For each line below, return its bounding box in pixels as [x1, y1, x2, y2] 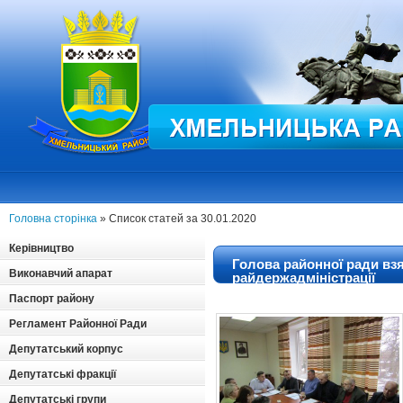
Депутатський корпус [9, 343, 123, 355]
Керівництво [9, 242, 74, 255]
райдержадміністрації [232, 270, 375, 285]
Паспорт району [9, 292, 94, 305]
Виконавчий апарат [9, 267, 112, 280]
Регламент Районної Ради [9, 318, 147, 330]
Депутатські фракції [9, 368, 116, 381]
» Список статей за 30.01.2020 [97, 212, 256, 225]
